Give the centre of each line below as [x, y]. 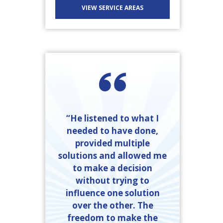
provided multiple [112, 143]
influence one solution [112, 193]
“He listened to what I [112, 118]
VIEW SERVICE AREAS [112, 7]
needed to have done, [112, 130]
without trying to [112, 180]
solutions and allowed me [112, 155]
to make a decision [112, 168]
